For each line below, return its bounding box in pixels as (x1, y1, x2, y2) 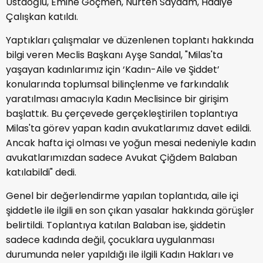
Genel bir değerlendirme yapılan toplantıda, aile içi (6, 188, 238, 203)
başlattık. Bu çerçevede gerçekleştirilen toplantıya (6, 106, 238, 120)
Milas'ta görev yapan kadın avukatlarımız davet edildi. (6, 121, 251, 135)
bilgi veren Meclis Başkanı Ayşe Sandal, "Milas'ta (6, 48, 222, 62)
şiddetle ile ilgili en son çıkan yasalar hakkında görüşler (6, 203, 254, 217)
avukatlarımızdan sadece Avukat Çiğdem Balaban (6, 150, 237, 164)
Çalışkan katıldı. (6, 9, 78, 23)
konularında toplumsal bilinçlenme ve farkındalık (6, 77, 229, 91)
